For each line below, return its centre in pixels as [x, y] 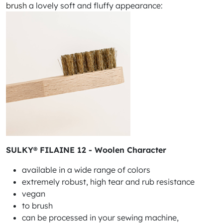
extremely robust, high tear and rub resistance [108, 182]
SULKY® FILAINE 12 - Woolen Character [86, 150]
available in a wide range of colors [86, 170]
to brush [37, 206]
